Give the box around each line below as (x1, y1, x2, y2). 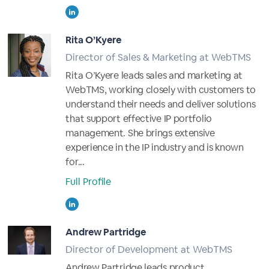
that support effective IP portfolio (65, 112, 212, 125)
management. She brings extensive (65, 127, 215, 139)
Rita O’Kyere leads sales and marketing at (65, 69, 243, 82)
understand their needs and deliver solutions (65, 98, 256, 110)
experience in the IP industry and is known (65, 141, 244, 154)
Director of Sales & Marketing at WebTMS (65, 51, 252, 64)
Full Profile (65, 175, 112, 188)
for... (65, 156, 85, 168)
